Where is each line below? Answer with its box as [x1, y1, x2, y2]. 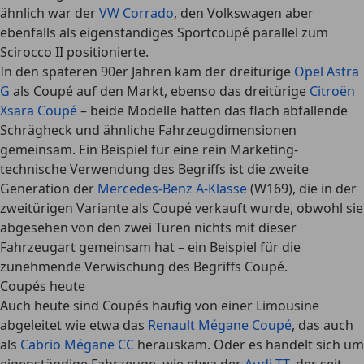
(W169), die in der [247, 180, 357, 197]
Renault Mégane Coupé [148, 316, 292, 334]
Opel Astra [294, 63, 359, 80]
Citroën [310, 82, 355, 100]
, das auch [292, 316, 353, 334]
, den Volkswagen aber [174, 4, 314, 22]
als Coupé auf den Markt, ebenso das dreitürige [10, 82, 310, 100]
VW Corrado [99, 4, 174, 22]
